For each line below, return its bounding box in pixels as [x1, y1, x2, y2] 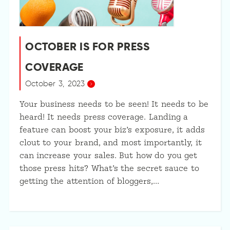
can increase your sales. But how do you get [19, 151, 198, 160]
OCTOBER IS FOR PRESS [25, 40, 150, 53]
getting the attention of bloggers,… [19, 177, 160, 186]
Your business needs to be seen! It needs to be [19, 100, 208, 109]
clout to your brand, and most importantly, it [19, 138, 202, 147]
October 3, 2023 [25, 79, 85, 88]
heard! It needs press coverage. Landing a [19, 112, 188, 122]
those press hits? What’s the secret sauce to [19, 164, 199, 173]
